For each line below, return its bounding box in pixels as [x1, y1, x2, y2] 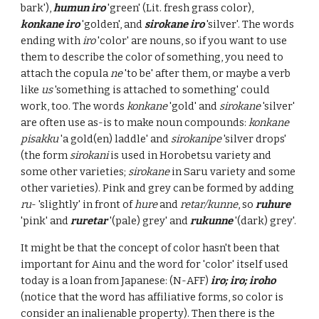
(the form [21, 149, 70, 162]
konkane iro [21, 18, 80, 31]
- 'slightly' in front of [31, 198, 135, 211]
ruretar [70, 214, 108, 227]
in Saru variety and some [169, 165, 296, 178]
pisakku [21, 132, 59, 145]
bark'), [21, 1, 54, 14]
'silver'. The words [204, 18, 295, 31]
